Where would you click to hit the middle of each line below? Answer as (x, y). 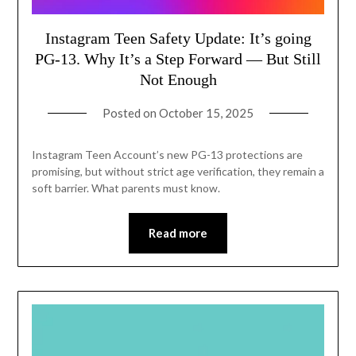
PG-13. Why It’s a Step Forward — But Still (178, 59)
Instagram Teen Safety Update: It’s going (178, 38)
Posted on (131, 113)
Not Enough (178, 79)
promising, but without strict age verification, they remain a (178, 171)
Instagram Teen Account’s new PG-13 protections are (167, 155)
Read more (178, 233)
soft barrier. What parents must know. (126, 188)
